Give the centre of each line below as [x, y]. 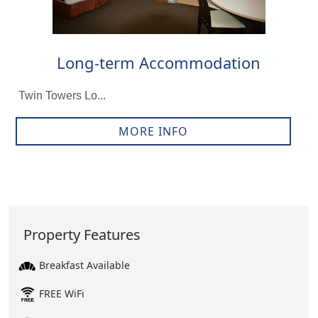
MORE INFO [153, 132]
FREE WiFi [62, 294]
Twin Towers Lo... [62, 96]
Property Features [82, 234]
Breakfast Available [85, 265]
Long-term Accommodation [159, 63]
